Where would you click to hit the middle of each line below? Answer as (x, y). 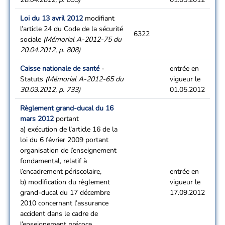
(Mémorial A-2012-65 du (84, 79)
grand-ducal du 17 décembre (65, 193)
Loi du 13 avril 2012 (51, 18)
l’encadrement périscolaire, (61, 172)
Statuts (33, 79)
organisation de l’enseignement (68, 150)
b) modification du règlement (65, 182)
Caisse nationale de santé (60, 69)
